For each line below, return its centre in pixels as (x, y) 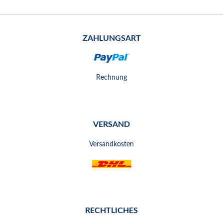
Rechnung (111, 77)
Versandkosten (111, 144)
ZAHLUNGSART (111, 38)
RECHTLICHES (111, 210)
